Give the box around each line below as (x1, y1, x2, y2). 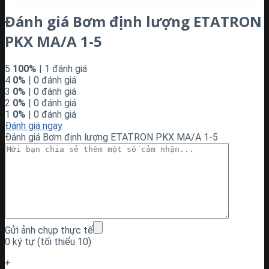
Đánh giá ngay (5, 120, 62, 132)
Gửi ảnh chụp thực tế (5, 225, 93, 237)
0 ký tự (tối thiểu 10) (5, 236, 91, 248)
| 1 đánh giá (37, 63, 87, 75)
